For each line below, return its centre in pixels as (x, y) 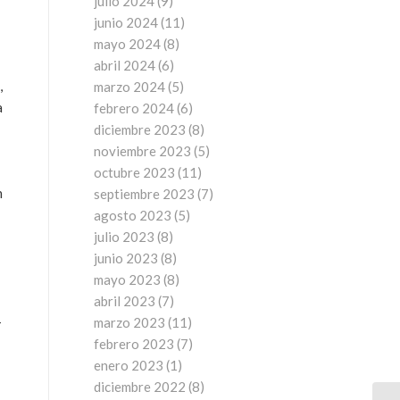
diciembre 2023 (140, 129)
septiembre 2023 (145, 194)
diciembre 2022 (140, 387)
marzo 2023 (130, 322)
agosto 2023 (133, 215)
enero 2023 (129, 365)
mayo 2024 (128, 44)
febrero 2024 (134, 108)
